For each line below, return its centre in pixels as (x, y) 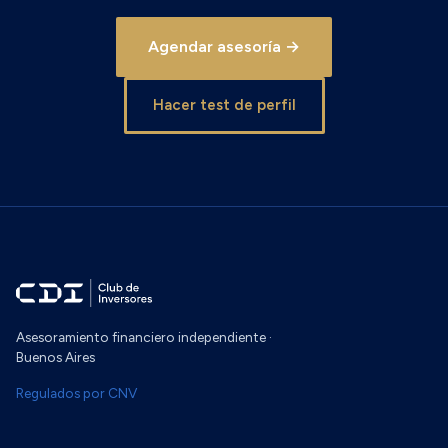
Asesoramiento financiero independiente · (144, 337)
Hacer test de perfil (224, 105)
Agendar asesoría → (224, 46)
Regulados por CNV (76, 393)
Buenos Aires (55, 357)
